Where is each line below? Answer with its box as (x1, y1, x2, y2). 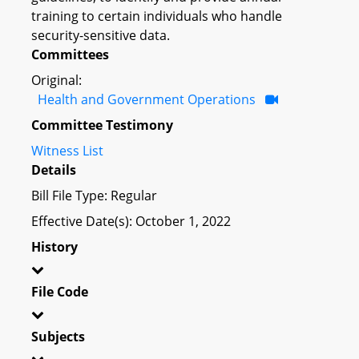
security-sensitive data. (31, 26, 170, 44)
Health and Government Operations (38, 90, 256, 108)
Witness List (31, 141, 103, 159)
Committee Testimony (31, 115, 173, 134)
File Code (31, 282, 88, 301)
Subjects (31, 327, 85, 345)
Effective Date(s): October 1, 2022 (31, 212, 231, 230)
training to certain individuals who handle (31, 6, 282, 25)
